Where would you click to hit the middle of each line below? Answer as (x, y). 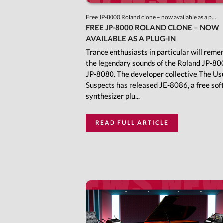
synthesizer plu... (113, 96)
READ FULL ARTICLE (132, 123)
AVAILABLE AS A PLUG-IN (131, 39)
